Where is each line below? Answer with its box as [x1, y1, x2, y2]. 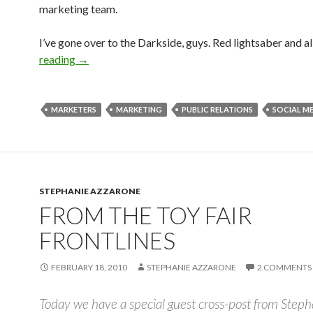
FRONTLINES [39, 226, 175, 254]
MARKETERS [51, 105, 96, 114]
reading [39, 52, 78, 66]
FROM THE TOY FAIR [39, 201, 252, 229]
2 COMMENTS [257, 262, 312, 272]
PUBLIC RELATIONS [182, 105, 253, 114]
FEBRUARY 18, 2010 [51, 262, 127, 272]
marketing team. [39, 2, 117, 15]
